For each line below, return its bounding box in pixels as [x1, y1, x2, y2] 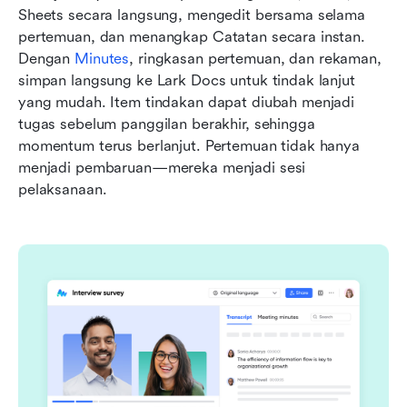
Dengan [18, 49, 75, 67]
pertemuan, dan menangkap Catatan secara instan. [18, 27, 365, 45]
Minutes [74, 49, 130, 67]
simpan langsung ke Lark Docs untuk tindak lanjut [18, 71, 355, 89]
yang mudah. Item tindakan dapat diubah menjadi [18, 93, 355, 111]
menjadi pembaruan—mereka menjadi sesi [18, 158, 306, 176]
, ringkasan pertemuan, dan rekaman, [129, 49, 382, 67]
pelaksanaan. [18, 180, 107, 198]
